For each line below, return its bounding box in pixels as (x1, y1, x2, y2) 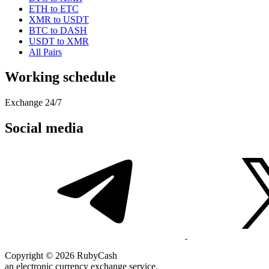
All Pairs (29, 46, 62, 57)
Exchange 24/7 (5, 97, 62, 108)
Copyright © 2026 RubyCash (5, 250, 117, 261)
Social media (5, 120, 83, 136)
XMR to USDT (29, 14, 89, 25)
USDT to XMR (29, 35, 89, 46)
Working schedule (5, 69, 116, 85)
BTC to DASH (29, 25, 87, 35)
